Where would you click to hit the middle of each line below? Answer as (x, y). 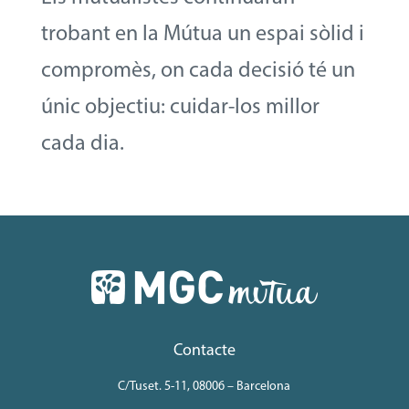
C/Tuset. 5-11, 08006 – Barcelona (204, 386)
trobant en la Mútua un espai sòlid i (202, 32)
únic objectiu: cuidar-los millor (180, 105)
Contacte (204, 350)
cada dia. (82, 142)
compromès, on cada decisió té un (198, 69)
